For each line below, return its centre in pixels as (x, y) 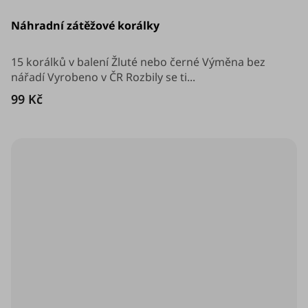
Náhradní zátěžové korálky (85, 25)
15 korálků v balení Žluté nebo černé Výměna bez (138, 62)
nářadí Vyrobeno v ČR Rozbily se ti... (103, 77)
